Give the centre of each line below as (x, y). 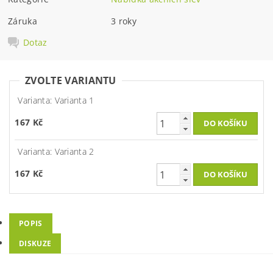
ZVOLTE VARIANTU (71, 80)
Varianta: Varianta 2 (56, 152)
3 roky (124, 21)
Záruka (23, 21)
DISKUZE (35, 244)
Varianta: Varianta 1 (56, 101)
